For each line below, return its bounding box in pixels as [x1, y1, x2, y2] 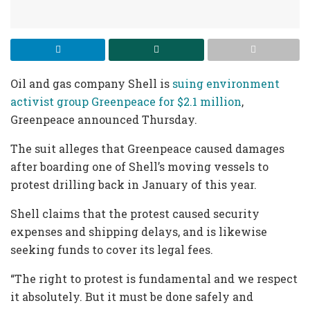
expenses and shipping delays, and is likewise [10, 224, 267, 239]
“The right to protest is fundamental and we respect [10, 271, 298, 286]
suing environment [172, 76, 280, 91]
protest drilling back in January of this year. [10, 177, 257, 192]
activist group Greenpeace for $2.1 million [10, 94, 241, 109]
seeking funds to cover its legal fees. [10, 242, 216, 257]
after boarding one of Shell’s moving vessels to [10, 159, 268, 174]
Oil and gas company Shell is [10, 76, 172, 91]
